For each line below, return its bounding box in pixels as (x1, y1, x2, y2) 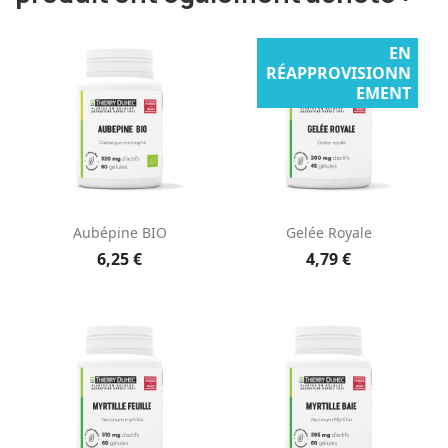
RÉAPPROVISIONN (266, 61, 411, 84)
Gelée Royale (285, 223, 372, 243)
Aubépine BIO (72, 223, 167, 243)
